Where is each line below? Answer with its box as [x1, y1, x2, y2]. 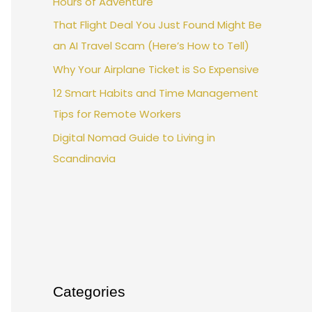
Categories [53, 283, 125, 299]
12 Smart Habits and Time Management [53, 85, 258, 100]
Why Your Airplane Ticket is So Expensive [53, 62, 259, 77]
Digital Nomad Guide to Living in [53, 130, 215, 145]
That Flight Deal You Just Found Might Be [53, 17, 262, 33]
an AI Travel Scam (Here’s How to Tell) [53, 38, 249, 54]
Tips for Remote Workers [53, 106, 181, 121]
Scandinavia [53, 150, 116, 166]
